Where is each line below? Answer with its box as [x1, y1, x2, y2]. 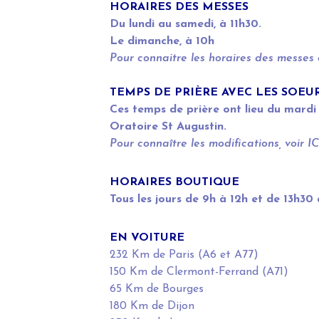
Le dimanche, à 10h [109, 36, 214, 48]
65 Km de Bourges [109, 283, 204, 296]
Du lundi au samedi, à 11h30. [109, 19, 261, 31]
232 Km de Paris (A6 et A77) [109, 249, 258, 261]
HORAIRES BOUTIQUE [109, 177, 239, 189]
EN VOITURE [109, 232, 184, 244]
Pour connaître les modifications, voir [109, 138, 308, 150]
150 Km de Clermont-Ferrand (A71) [109, 266, 288, 278]
